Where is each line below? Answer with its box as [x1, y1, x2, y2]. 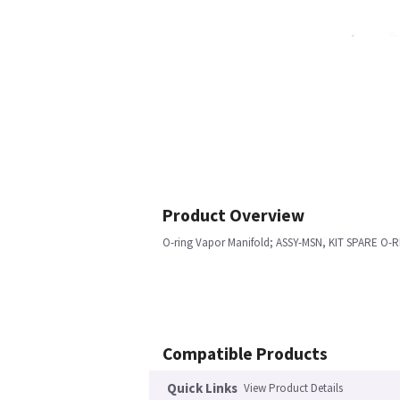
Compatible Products [162, 343, 328, 364]
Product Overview [162, 204, 304, 226]
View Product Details [244, 380, 343, 396]
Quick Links [167, 379, 237, 396]
